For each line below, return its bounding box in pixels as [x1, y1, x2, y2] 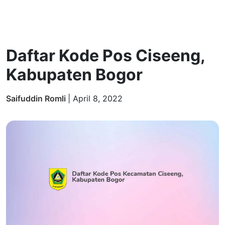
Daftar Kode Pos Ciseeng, [6, 46, 205, 65]
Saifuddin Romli [6, 93, 68, 103]
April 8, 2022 [73, 93, 123, 103]
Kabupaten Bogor [6, 65, 143, 84]
